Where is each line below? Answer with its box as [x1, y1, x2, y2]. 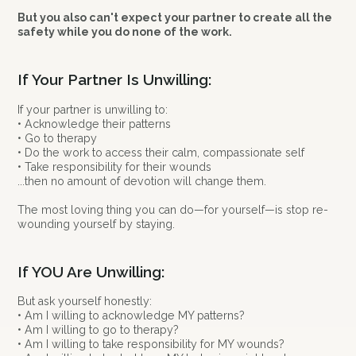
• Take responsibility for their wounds [17, 160, 212, 173]
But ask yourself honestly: [17, 295, 153, 308]
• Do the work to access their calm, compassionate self [17, 145, 305, 159]
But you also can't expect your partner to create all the [17, 11, 333, 25]
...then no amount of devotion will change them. [17, 174, 267, 188]
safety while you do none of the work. [17, 25, 233, 39]
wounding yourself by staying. [17, 217, 176, 230]
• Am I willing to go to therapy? [17, 323, 180, 337]
